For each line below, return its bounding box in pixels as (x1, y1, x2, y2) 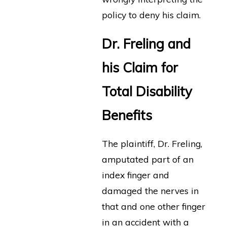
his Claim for (101, 59, 178, 76)
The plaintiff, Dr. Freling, (101, 138, 202, 149)
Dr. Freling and (101, 35, 191, 52)
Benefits (101, 106, 152, 124)
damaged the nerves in (101, 185, 199, 197)
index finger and (101, 169, 169, 181)
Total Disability (101, 83, 192, 100)
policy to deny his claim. (101, 9, 201, 20)
